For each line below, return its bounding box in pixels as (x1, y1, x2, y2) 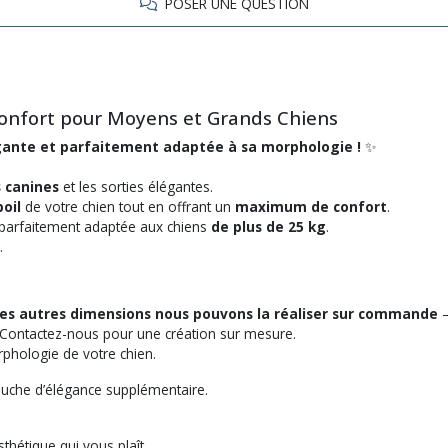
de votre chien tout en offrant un (21, 196, 235, 216)
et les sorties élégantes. (59, 176, 213, 196)
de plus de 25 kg (211, 216, 326, 236)
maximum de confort (235, 196, 387, 216)
